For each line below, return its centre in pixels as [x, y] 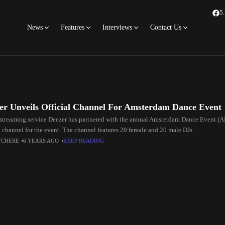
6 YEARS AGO [41, 141]
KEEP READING [84, 141]
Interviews [117, 27]
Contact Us [166, 27]
